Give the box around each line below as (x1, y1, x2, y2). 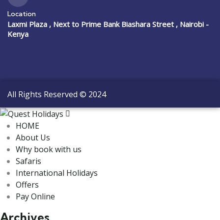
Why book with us (16, 144, 82, 155)
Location (7, 9, 36, 18)
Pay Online (16, 191, 55, 202)
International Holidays (16, 167, 98, 179)
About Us (16, 132, 50, 143)
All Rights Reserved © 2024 (7, 88, 108, 100)
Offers (16, 179, 39, 191)
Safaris (16, 156, 41, 167)
